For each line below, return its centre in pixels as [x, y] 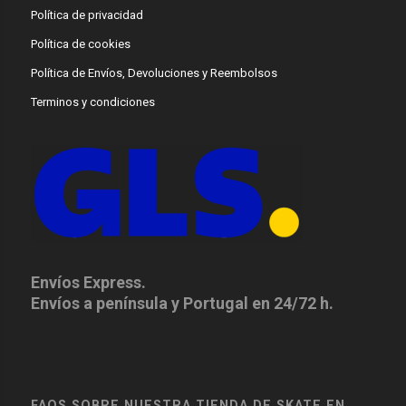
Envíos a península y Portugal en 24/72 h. [182, 303]
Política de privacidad [87, 14]
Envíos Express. [88, 282]
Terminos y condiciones [92, 101]
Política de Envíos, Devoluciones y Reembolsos [154, 72]
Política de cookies [80, 43]
